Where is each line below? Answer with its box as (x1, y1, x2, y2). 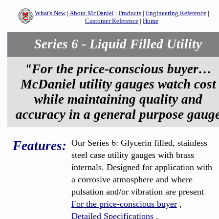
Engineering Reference (145, 9, 206, 17)
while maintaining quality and (34, 92, 202, 107)
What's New (34, 9, 66, 17)
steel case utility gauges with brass (71, 150, 194, 160)
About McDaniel (69, 9, 114, 17)
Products (118, 9, 141, 17)
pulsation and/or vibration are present (71, 187, 204, 197)
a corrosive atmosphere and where (71, 175, 193, 184)
